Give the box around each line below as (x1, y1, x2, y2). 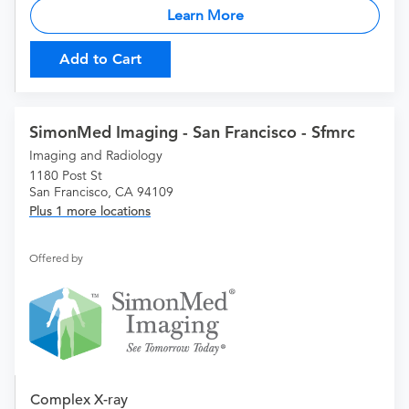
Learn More (166, 6, 244, 25)
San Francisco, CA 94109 (29, 184, 173, 201)
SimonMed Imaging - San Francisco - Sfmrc (29, 121, 355, 143)
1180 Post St (29, 167, 102, 184)
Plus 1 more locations (29, 203, 151, 220)
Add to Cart (59, 50, 142, 68)
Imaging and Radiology (29, 147, 163, 164)
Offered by (29, 251, 83, 266)
